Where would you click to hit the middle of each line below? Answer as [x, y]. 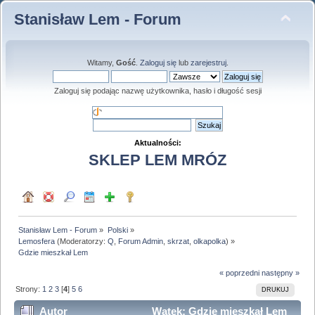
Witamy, [101, 63]
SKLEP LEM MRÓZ [157, 160]
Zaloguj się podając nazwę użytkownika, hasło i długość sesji [157, 91]
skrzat [179, 241]
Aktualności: [157, 143]
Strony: [29, 289]
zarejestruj [208, 63]
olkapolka [210, 241]
